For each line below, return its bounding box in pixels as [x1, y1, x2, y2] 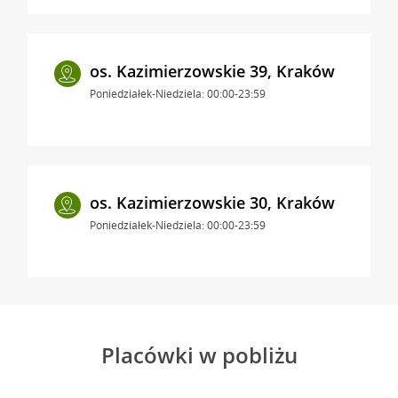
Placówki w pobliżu [100, 339, 298, 370]
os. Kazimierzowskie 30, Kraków [89, 191, 335, 213]
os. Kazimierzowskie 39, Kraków [89, 60, 335, 82]
